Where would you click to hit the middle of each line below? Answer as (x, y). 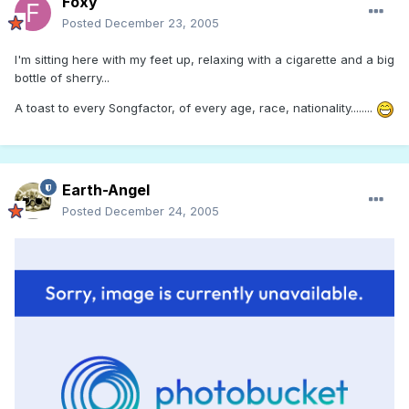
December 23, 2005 (162, 23)
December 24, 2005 (162, 211)
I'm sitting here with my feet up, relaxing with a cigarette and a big (204, 60)
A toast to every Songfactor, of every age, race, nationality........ (195, 108)
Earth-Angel (106, 190)
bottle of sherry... (62, 78)
